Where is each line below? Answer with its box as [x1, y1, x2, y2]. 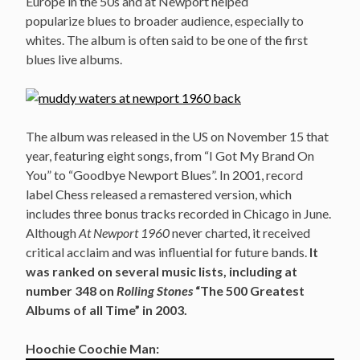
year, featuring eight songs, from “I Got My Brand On [26, 147, 314, 163]
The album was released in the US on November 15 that [26, 128, 329, 144]
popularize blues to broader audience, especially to [26, 12, 304, 28]
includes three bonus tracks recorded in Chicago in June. [26, 205, 331, 221]
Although [26, 224, 79, 240]
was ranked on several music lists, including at [26, 263, 297, 279]
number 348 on [26, 282, 117, 298]
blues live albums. [26, 51, 122, 67]
